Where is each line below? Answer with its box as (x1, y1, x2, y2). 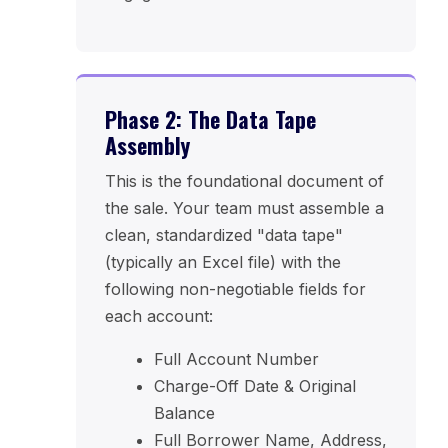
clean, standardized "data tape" (104, 225, 343, 246)
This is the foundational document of (104, 171, 384, 192)
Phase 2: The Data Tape (104, 103, 316, 136)
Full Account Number (153, 349, 319, 370)
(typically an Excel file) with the (104, 252, 341, 273)
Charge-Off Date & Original (153, 376, 356, 397)
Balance (153, 403, 215, 424)
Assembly (104, 129, 190, 162)
